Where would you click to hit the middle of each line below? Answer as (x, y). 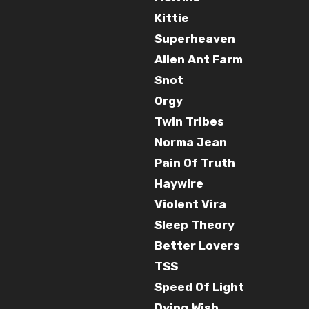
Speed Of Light (199, 287)
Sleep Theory (195, 225)
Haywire (179, 183)
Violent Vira (190, 204)
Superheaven (195, 38)
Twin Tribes (189, 121)
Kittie (172, 18)
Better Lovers (197, 245)
